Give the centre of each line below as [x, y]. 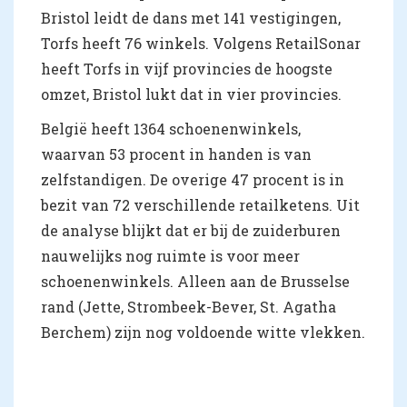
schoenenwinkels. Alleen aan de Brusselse [195, 281]
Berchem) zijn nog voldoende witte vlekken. [203, 332]
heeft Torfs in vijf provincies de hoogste [187, 68]
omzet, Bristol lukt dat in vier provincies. [191, 94]
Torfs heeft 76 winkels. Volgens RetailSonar [201, 43]
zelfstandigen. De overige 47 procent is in [193, 179]
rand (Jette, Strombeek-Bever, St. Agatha [189, 306]
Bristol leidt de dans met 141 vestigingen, [191, 17]
